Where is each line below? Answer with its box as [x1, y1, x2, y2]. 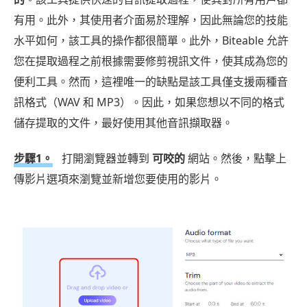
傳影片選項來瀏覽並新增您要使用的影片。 [14, 171, 222, 186]
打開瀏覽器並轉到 [59, 150, 152, 166]
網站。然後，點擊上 [185, 150, 286, 166]
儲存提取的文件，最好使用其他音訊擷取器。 [14, 114, 233, 130]
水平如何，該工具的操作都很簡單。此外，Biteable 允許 [14, 32, 288, 48]
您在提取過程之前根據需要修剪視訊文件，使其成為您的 [14, 53, 288, 69]
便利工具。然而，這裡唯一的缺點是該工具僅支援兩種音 [14, 73, 288, 89]
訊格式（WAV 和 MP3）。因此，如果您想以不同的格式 [14, 94, 284, 110]
